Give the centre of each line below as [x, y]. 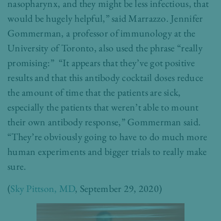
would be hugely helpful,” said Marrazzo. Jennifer [105, 18]
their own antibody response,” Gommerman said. [104, 122]
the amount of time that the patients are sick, [94, 92]
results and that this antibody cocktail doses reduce [106, 78]
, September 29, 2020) [119, 189]
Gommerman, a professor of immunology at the [102, 33]
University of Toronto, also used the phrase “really [105, 48]
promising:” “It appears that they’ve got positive [101, 63]
